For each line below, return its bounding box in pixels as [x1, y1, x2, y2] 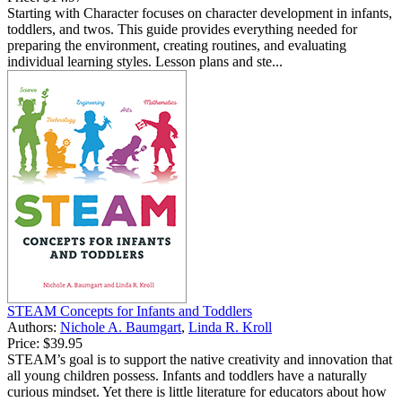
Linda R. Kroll [188, 319, 272, 335]
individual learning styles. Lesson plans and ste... [7, 53, 283, 69]
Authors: [7, 319, 60, 335]
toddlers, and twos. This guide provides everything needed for [7, 21, 357, 37]
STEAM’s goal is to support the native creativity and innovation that [7, 351, 392, 367]
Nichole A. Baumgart [60, 319, 181, 335]
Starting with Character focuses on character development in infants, [7, 4, 392, 21]
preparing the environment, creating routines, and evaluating [7, 37, 346, 53]
